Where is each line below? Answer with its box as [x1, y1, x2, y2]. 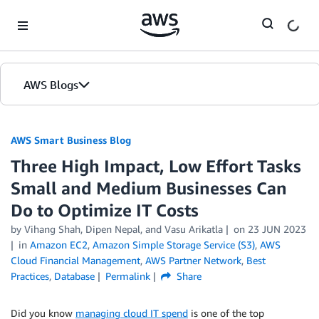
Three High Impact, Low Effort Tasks [11, 156, 301, 176]
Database [54, 270, 95, 282]
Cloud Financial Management [11, 254, 140, 266]
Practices [11, 270, 49, 282]
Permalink [105, 270, 150, 282]
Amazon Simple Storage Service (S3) [92, 239, 255, 251]
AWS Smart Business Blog [11, 134, 131, 146]
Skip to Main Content [6, 8, 101, 20]
